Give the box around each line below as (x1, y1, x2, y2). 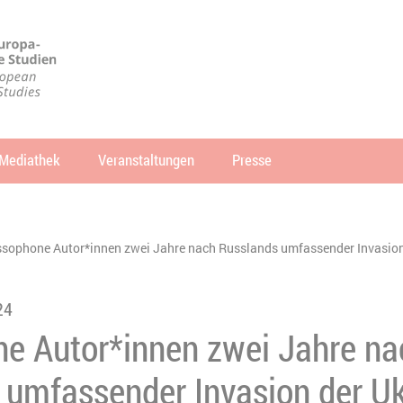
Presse (232, 149, 272, 170)
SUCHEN (344, 210, 401, 228)
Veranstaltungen (98, 149, 194, 170)
